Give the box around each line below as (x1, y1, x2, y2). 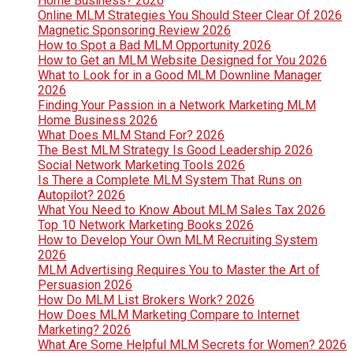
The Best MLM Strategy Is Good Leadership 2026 (38, 143, 313, 158)
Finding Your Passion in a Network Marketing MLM (38, 98, 316, 113)
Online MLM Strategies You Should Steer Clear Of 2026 (38, 8, 342, 24)
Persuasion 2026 (38, 277, 132, 293)
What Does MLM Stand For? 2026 (38, 128, 225, 143)
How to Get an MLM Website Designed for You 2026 (38, 53, 327, 69)
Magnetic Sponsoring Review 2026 (38, 23, 231, 39)
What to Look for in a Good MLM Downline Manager (38, 68, 321, 84)
